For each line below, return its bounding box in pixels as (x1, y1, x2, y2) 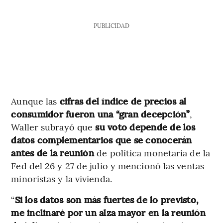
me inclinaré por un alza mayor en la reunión (11, 206, 206, 219)
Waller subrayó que (11, 120, 93, 133)
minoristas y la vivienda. (11, 172, 112, 185)
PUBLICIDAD (93, 21, 129, 30)
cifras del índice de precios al (57, 95, 187, 108)
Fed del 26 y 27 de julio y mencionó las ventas (11, 159, 204, 172)
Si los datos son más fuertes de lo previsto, (14, 193, 199, 206)
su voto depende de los (93, 120, 196, 133)
